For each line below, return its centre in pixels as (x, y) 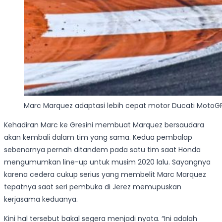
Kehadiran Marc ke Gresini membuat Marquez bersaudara (104, 125)
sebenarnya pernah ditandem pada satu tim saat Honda (102, 150)
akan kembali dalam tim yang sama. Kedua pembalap (98, 138)
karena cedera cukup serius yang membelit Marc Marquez (105, 175)
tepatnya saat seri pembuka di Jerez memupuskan (93, 187)
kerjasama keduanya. (41, 199)
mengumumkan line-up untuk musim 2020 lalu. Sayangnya (107, 162)
